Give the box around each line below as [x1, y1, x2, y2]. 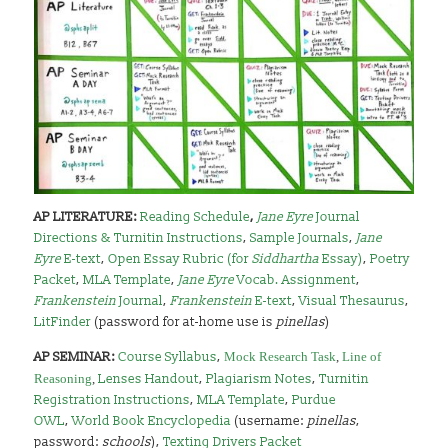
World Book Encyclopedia [72, 412, 232, 429]
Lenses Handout [98, 370, 200, 387]
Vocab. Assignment [234, 271, 357, 288]
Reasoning [34, 370, 93, 386]
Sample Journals [250, 229, 350, 246]
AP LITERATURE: [34, 208, 141, 225]
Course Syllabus [118, 348, 218, 365]
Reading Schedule [140, 208, 251, 225]
